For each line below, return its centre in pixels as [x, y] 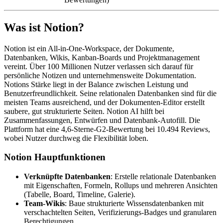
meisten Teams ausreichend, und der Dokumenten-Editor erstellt [104, 102]
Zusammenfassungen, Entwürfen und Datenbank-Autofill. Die [102, 120]
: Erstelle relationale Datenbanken [163, 177]
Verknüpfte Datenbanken [67, 177]
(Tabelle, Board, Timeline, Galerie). [80, 195]
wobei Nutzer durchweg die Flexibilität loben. [76, 138]
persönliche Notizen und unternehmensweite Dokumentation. [100, 75]
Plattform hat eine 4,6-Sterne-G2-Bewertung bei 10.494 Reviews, [107, 129]
